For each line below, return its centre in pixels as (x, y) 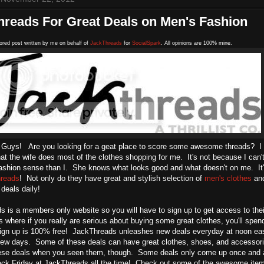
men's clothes (228, 178)
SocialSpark (146, 43)
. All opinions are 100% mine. (197, 43)
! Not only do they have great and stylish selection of (112, 178)
